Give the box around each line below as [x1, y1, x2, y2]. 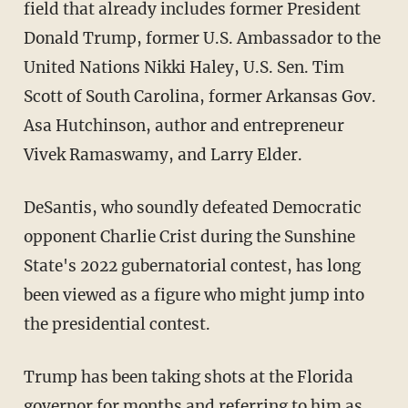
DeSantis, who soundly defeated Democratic [23, 197, 36, 218]
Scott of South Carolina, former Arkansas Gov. [23, 86, 376, 107]
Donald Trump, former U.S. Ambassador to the [23, 27, 381, 48]
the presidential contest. [23, 313, 210, 334]
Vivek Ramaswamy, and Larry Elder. [23, 144, 302, 165]
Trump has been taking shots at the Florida [23, 366, 35, 387]
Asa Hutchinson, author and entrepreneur [23, 115, 344, 136]
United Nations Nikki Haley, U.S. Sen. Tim [23, 56, 344, 77]
